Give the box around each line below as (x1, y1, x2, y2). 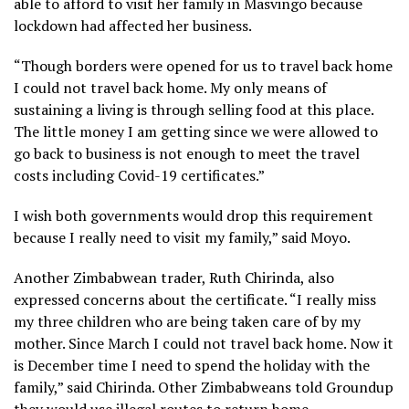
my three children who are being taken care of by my (14, 310, 361, 331)
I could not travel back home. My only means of (14, 77, 327, 98)
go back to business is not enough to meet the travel (14, 142, 360, 163)
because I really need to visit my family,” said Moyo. (14, 226, 351, 247)
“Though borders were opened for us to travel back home (14, 55, 393, 76)
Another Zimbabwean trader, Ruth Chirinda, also (14, 267, 334, 288)
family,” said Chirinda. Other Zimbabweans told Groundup (14, 376, 393, 397)
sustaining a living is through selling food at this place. (14, 99, 373, 120)
